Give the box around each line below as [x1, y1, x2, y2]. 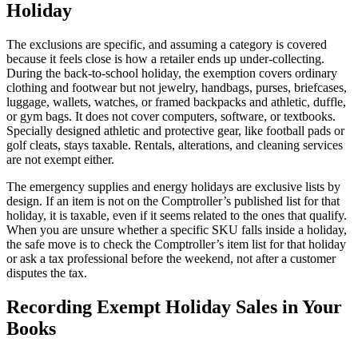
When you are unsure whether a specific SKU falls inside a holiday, [6, 223, 347, 237]
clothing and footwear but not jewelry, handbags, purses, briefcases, [6, 81, 347, 95]
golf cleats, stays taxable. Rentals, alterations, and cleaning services [6, 138, 343, 153]
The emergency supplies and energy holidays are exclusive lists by [6, 180, 340, 194]
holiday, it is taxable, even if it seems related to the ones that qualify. [6, 209, 347, 223]
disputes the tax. [6, 266, 87, 280]
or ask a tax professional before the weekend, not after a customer [6, 252, 336, 266]
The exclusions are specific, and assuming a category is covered [6, 38, 327, 52]
